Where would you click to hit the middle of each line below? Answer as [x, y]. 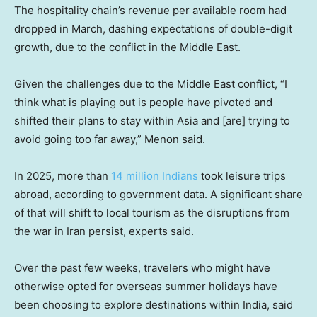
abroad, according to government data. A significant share [158, 194]
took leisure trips [242, 175]
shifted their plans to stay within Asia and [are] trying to [152, 120]
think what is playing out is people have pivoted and [143, 102]
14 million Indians [155, 175]
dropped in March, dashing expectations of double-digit [153, 28]
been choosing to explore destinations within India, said [154, 304]
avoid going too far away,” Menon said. [110, 139]
